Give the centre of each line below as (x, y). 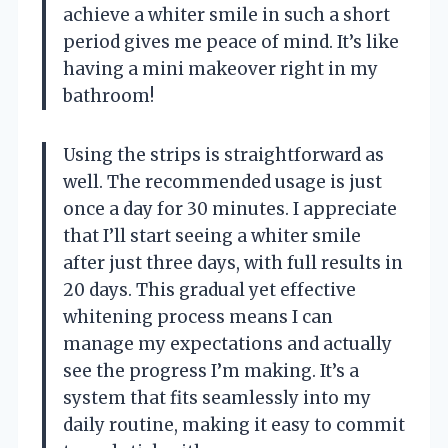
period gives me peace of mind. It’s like (231, 41)
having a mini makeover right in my (220, 68)
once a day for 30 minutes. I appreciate (230, 208)
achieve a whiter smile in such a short (226, 14)
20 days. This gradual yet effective (209, 289)
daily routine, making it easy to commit (234, 424)
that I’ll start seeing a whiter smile (212, 235)
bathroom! (108, 95)
